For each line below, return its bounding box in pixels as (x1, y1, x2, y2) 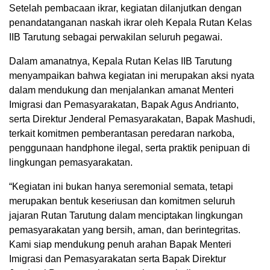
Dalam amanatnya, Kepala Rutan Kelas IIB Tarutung (9, 56, 232, 67)
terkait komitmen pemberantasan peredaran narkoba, (9, 128, 234, 139)
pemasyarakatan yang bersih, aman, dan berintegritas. (9, 225, 240, 236)
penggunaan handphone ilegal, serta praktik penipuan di (9, 143, 250, 154)
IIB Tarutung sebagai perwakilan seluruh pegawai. (9, 32, 222, 43)
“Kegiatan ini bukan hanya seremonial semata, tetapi (9, 181, 233, 192)
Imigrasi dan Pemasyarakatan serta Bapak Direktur (9, 254, 226, 265)
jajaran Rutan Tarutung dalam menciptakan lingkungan (9, 210, 243, 221)
